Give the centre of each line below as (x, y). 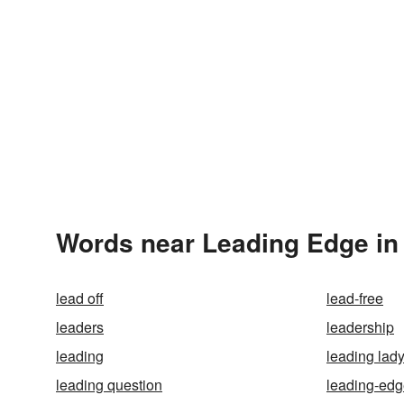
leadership (360, 327)
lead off (80, 298)
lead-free (355, 298)
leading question (109, 385)
